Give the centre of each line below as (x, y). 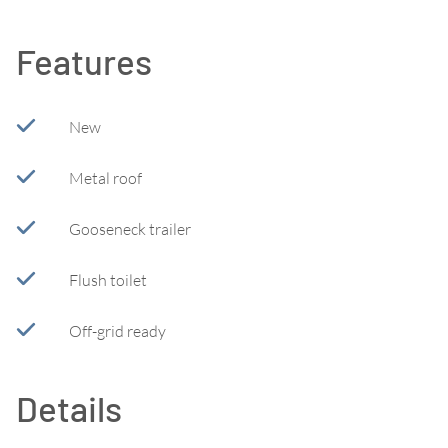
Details (69, 407)
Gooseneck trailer (130, 228)
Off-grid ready (117, 330)
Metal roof (105, 177)
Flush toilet (108, 279)
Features (84, 60)
